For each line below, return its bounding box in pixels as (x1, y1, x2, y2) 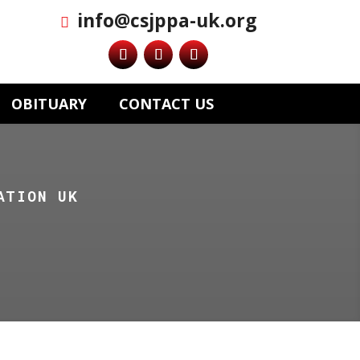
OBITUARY (11, 94, 87, 113)
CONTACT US (119, 94, 214, 113)
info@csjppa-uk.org (76, 7, 257, 33)
